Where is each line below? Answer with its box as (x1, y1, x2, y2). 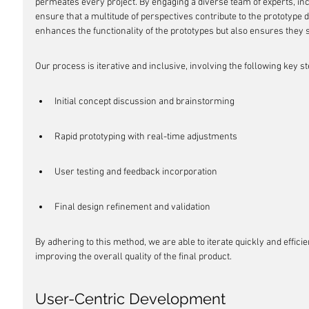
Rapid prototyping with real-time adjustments (54, 131, 237, 143)
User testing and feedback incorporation (54, 166, 217, 178)
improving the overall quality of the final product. (35, 251, 232, 263)
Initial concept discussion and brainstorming (54, 96, 235, 108)
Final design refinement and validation (54, 201, 210, 213)
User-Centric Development (35, 290, 226, 308)
